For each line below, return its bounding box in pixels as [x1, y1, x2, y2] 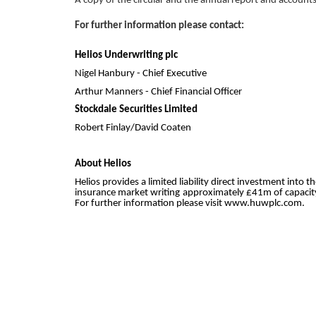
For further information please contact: [75, 20, 244, 31]
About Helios [75, 159, 131, 170]
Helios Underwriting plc [75, 50, 178, 61]
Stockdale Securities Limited [75, 104, 197, 116]
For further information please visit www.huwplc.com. [75, 197, 305, 209]
